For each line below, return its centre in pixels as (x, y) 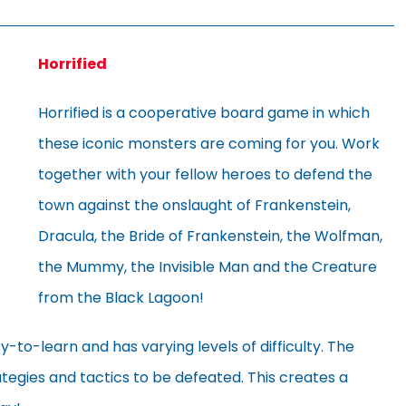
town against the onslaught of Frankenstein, (194, 205)
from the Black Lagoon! (121, 297)
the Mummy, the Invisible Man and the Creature (208, 266)
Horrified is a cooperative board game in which (204, 112)
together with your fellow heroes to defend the (205, 174)
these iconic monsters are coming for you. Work (209, 143)
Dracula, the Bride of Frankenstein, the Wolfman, (210, 236)
